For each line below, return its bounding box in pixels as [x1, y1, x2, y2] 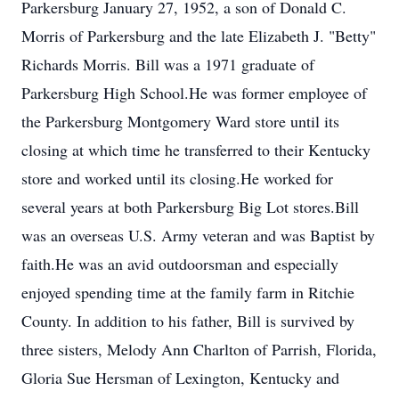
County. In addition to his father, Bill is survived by [21, 310, 354, 331]
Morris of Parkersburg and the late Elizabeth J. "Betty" [21, 25, 376, 46]
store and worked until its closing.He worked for [21, 167, 333, 189]
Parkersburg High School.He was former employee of [21, 82, 367, 103]
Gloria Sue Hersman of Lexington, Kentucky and [21, 367, 339, 388]
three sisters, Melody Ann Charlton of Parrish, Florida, [21, 338, 377, 360]
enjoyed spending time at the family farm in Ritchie [21, 281, 354, 303]
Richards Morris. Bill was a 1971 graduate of [21, 53, 314, 75]
